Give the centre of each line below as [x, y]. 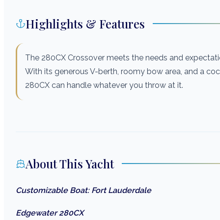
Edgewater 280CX [50, 213]
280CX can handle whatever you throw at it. [104, 85]
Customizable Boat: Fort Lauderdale [83, 191]
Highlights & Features [85, 24]
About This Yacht [70, 164]
